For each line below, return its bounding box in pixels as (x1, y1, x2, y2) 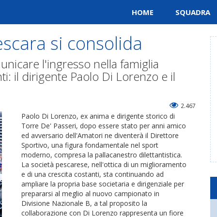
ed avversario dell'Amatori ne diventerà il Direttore (21, 131, 179, 140)
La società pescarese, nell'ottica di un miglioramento (21, 160, 186, 169)
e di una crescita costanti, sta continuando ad (21, 170, 164, 179)
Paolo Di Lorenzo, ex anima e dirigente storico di (21, 111, 175, 121)
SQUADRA (175, 7, 210, 17)
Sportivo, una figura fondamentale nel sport (21, 140, 158, 150)
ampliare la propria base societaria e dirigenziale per (21, 179, 184, 188)
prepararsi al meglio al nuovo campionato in (21, 189, 159, 198)
